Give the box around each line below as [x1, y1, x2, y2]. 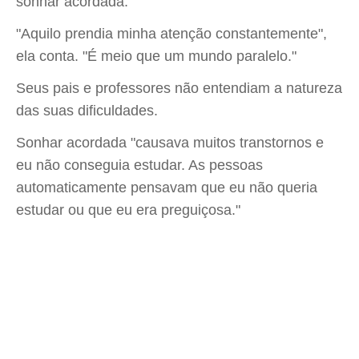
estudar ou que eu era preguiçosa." [16, 202, 240, 218]
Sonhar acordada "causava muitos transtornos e [16, 135, 324, 151]
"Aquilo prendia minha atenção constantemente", [16, 26, 327, 42]
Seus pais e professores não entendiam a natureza [16, 80, 342, 96]
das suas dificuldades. [16, 103, 158, 119]
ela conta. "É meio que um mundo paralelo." [16, 48, 296, 64]
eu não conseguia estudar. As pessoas [16, 157, 263, 173]
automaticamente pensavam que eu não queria [16, 179, 317, 196]
